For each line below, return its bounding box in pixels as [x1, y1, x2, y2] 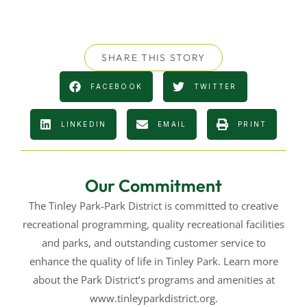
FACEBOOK [90, 82, 143, 91]
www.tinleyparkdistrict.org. [89, 291, 218, 305]
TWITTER [194, 82, 237, 91]
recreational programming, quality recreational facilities [23, 217, 284, 231]
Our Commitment [85, 174, 222, 197]
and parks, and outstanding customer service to [41, 235, 266, 249]
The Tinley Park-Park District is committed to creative [29, 198, 278, 212]
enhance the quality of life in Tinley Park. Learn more [29, 254, 278, 268]
